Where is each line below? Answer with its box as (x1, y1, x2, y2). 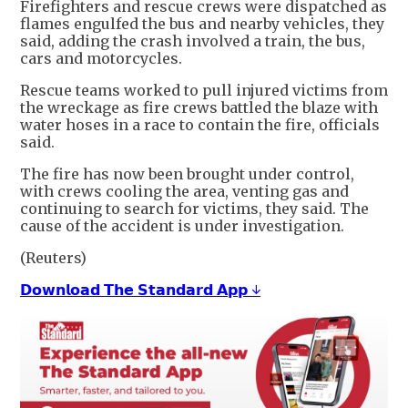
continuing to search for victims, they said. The (20, 199, 369, 219)
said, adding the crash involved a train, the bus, (20, 32, 365, 51)
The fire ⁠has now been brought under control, (20, 165, 354, 184)
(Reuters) (20, 249, 87, 268)
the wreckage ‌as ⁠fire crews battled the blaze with (20, 98, 378, 117)
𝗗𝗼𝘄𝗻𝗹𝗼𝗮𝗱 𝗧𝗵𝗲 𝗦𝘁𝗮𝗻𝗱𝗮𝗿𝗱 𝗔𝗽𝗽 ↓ (20, 280, 260, 300)
